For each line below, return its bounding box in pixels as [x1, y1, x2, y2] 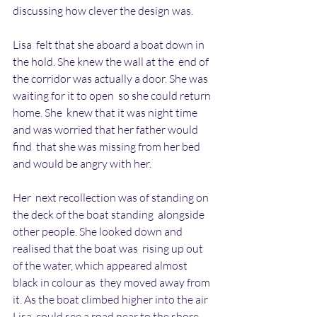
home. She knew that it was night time [13, 105, 200, 120]
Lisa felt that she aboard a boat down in [13, 37, 207, 52]
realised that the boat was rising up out [13, 241, 205, 255]
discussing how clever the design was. [13, 3, 193, 18]
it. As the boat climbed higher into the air [13, 292, 210, 306]
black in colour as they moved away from [13, 275, 212, 289]
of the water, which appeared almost [13, 258, 190, 272]
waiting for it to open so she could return [13, 88, 213, 103]
